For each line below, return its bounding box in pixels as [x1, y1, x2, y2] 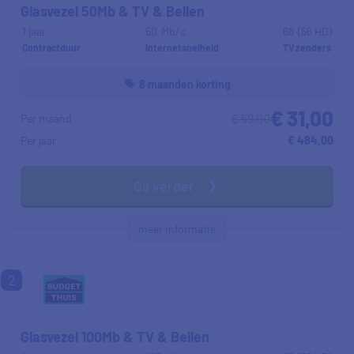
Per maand [21, 111, 72, 125]
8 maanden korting [138, 77, 231, 91]
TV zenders [283, 42, 331, 53]
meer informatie [138, 221, 216, 235]
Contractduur [22, 42, 81, 53]
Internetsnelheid [145, 42, 219, 53]
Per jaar [21, 134, 56, 147]
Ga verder [134, 177, 198, 194]
